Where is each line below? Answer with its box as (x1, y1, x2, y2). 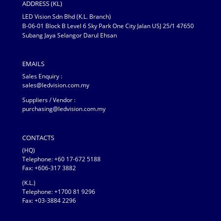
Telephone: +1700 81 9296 (22, 187, 95, 196)
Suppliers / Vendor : (22, 96, 75, 105)
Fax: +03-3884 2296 (22, 196, 76, 205)
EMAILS (22, 59, 44, 69)
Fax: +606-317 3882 (22, 163, 76, 172)
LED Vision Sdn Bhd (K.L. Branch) (22, 12, 111, 21)
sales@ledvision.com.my (22, 81, 89, 90)
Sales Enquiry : (22, 72, 62, 81)
